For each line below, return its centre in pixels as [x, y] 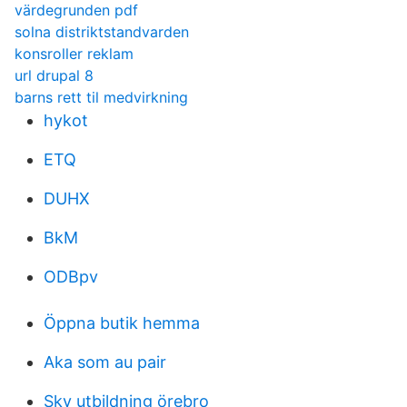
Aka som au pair [105, 362]
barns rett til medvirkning [101, 97]
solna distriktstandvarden [102, 32]
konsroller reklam [74, 54]
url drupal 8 [54, 75]
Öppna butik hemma [122, 323]
